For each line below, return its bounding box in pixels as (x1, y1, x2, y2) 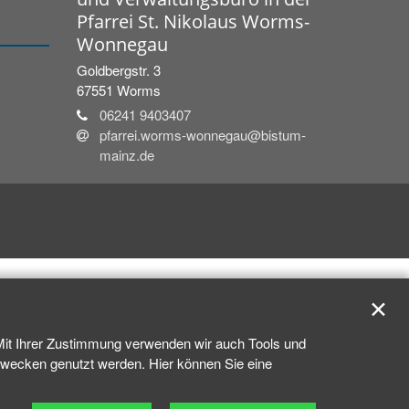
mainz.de (99, 144, 154, 164)
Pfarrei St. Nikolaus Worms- (76, 8, 309, 34)
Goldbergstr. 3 (76, 59, 161, 79)
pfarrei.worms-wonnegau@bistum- (99, 124, 306, 144)
